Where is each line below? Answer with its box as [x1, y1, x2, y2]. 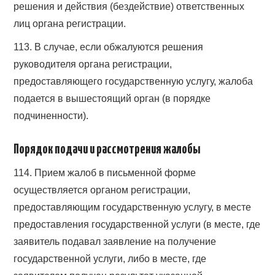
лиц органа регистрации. [14, 18, 126, 29]
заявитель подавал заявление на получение [14, 236, 217, 247]
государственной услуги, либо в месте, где [14, 253, 207, 264]
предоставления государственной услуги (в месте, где [14, 219, 261, 230]
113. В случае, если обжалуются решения [14, 41, 204, 52]
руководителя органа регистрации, [14, 58, 172, 69]
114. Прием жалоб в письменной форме [14, 167, 196, 178]
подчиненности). [14, 110, 89, 121]
